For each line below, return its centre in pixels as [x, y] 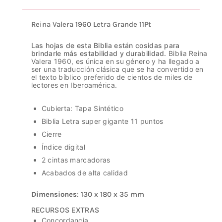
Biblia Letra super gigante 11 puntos [102, 121]
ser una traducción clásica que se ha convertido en [117, 69]
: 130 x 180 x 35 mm [110, 194]
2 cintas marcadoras [76, 160]
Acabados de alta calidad [84, 172]
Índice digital [63, 147]
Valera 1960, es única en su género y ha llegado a [115, 61]
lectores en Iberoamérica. [74, 85]
